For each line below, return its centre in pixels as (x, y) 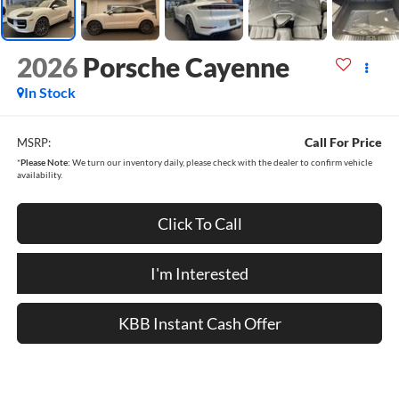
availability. (39, 174)
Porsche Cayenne (186, 67)
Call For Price (344, 142)
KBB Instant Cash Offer (199, 323)
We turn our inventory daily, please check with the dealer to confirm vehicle (221, 162)
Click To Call (199, 223)
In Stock (49, 93)
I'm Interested (199, 273)
